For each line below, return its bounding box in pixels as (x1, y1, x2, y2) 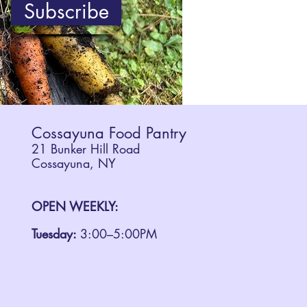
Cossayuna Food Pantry (32, 123, 187, 143)
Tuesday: (32, 225, 81, 243)
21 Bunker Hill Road (32, 140, 140, 158)
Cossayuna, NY (32, 155, 116, 172)
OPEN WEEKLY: (32, 198, 119, 215)
